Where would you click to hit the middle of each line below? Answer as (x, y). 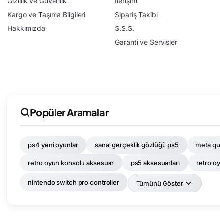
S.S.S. (124, 28)
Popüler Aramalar (69, 112)
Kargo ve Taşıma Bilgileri (46, 15)
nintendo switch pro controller (74, 182)
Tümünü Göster (160, 183)
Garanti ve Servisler (146, 42)
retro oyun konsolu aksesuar (71, 163)
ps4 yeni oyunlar (53, 145)
